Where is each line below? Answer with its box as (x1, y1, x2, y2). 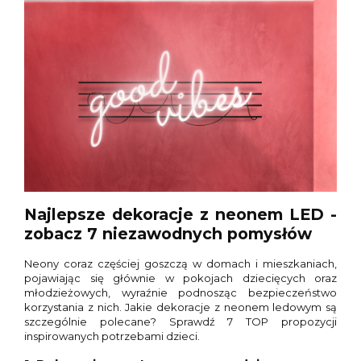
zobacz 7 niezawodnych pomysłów (24, 224, 312, 244)
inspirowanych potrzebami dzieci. (24, 330, 200, 343)
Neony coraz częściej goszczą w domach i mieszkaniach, (24, 257, 337, 271)
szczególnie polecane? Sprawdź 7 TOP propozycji (24, 315, 337, 329)
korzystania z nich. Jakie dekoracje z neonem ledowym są (24, 301, 337, 314)
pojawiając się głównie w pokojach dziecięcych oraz (24, 272, 337, 285)
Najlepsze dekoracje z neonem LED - (24, 205, 337, 225)
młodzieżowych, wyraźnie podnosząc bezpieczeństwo (24, 286, 337, 300)
